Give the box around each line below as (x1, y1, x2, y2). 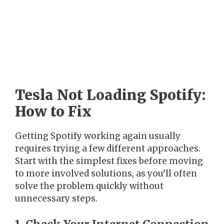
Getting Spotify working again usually (15, 130, 180, 142)
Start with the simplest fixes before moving (15, 155, 203, 167)
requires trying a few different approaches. (15, 143, 200, 154)
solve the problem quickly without (15, 180, 163, 192)
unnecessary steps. (15, 193, 97, 204)
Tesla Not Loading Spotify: (15, 86, 205, 104)
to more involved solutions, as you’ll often (15, 168, 197, 179)
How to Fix (15, 102, 91, 121)
